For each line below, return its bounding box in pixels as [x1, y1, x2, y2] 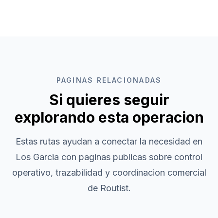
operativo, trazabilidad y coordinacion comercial [12, 167, 206, 178]
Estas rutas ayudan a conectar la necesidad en [16, 136, 202, 146]
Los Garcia [16, 152, 59, 162]
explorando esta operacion [14, 109, 204, 126]
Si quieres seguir [49, 91, 169, 109]
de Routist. [87, 183, 131, 193]
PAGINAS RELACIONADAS [56, 76, 162, 84]
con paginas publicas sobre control [59, 152, 202, 162]
